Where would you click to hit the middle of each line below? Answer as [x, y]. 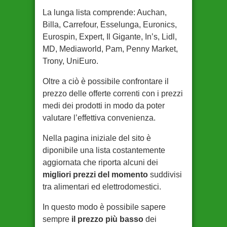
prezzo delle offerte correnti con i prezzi [113, 93]
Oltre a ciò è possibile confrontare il [106, 81]
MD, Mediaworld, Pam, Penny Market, [110, 49]
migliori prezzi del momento [95, 175]
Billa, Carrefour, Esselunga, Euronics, [110, 25]
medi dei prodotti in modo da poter [104, 106]
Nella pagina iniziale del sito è [97, 138]
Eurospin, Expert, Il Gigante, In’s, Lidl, [110, 37]
